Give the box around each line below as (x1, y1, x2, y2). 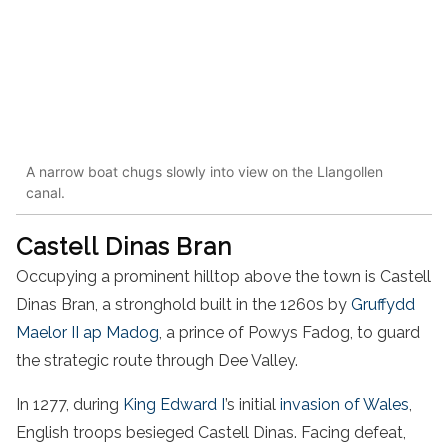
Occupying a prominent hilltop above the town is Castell (16, 266, 431, 286)
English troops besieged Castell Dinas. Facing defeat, (16, 422, 406, 442)
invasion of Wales (280, 394, 409, 414)
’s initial (225, 394, 280, 414)
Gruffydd (351, 294, 415, 314)
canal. (26, 184, 65, 202)
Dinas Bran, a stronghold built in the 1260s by (16, 294, 351, 314)
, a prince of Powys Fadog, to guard (159, 322, 420, 342)
